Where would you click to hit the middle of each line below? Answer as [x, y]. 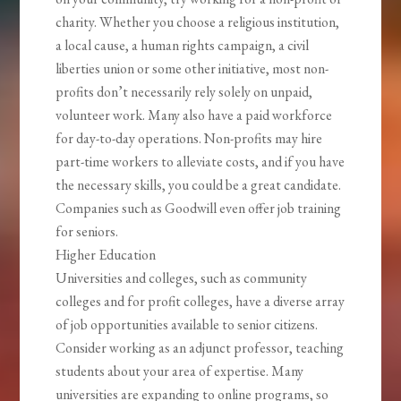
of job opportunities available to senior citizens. [187, 325]
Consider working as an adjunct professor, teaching [200, 348]
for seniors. [87, 232]
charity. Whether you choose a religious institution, [198, 22]
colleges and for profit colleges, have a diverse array [200, 302]
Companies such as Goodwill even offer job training [199, 209]
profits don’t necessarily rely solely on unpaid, [184, 92]
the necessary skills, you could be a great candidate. [199, 185]
